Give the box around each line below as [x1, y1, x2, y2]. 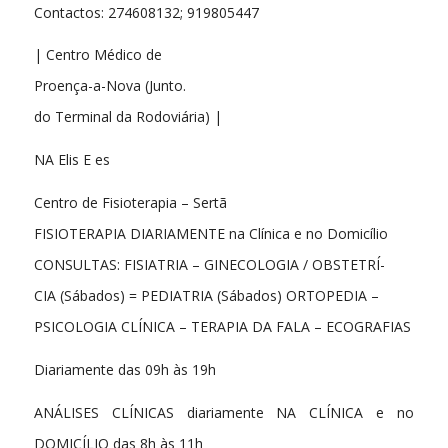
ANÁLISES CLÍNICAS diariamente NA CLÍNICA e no [33, 402, 415, 422]
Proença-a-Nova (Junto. [33, 76, 186, 96]
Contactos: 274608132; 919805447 [33, 2, 259, 22]
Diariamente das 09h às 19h [33, 360, 216, 380]
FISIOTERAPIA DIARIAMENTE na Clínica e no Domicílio [33, 224, 388, 244]
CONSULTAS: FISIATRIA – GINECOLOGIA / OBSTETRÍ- [33, 255, 385, 275]
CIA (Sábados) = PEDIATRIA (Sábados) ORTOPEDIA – [33, 286, 379, 306]
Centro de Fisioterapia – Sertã [33, 193, 227, 213]
